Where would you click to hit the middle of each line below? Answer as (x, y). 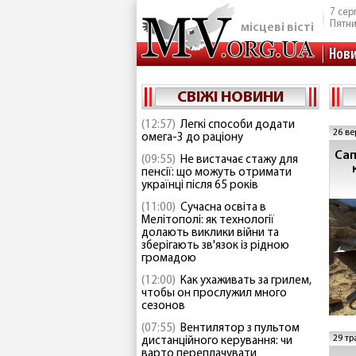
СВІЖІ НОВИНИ (230, 98)
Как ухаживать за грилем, (246, 281)
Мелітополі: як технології (208, 221)
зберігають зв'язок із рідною (215, 246)
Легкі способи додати (238, 125)
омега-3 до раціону (192, 138)
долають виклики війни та (210, 233)
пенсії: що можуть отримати (217, 173)
